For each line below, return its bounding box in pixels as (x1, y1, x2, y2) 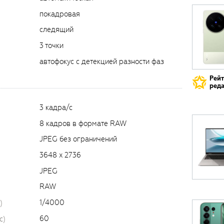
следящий (39, 24, 73, 34)
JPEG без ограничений (39, 133, 117, 144)
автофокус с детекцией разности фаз (39, 56, 164, 66)
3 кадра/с (39, 102, 72, 112)
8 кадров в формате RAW (39, 118, 126, 128)
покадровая (39, 9, 80, 19)
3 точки (39, 40, 63, 50)
